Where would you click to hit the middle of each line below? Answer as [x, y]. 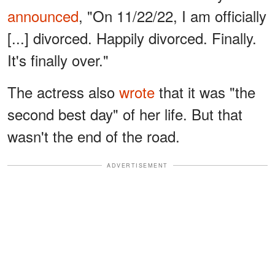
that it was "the [205, 91]
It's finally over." [58, 60]
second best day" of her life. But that [125, 114]
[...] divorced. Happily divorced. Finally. [132, 37]
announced [43, 15]
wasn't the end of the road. [94, 136]
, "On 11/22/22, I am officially [172, 15]
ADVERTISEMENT [137, 165]
